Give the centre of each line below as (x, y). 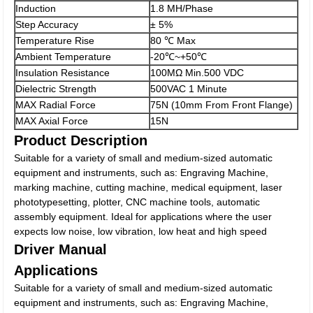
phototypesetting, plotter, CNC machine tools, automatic (137, 202)
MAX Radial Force (56, 105)
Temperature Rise (55, 41)
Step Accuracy (47, 24)
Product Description (81, 140)
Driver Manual (61, 249)
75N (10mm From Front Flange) (222, 105)
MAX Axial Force (52, 121)
